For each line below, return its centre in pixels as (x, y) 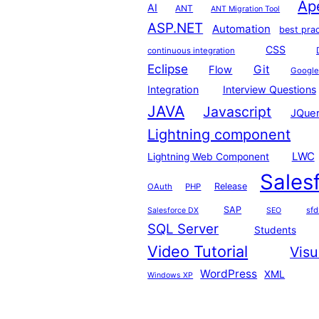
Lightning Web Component (209, 156)
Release (230, 186)
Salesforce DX (173, 210)
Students (275, 230)
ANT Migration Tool (246, 9)
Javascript (237, 111)
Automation (241, 28)
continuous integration (192, 50)
